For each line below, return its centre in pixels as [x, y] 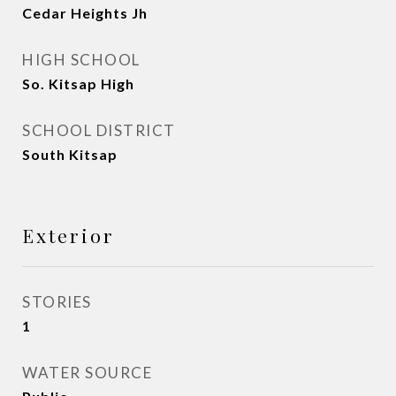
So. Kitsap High [78, 84]
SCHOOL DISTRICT [99, 130]
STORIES [57, 302]
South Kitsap [70, 154]
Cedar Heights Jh [85, 13]
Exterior [69, 235]
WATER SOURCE [87, 373]
